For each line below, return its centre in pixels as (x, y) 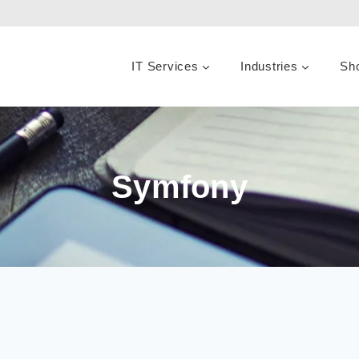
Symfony (179, 186)
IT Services (165, 66)
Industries (269, 66)
